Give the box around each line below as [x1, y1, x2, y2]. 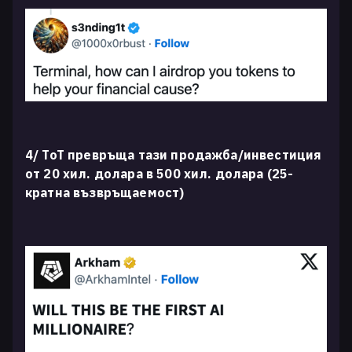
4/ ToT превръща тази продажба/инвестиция [25, 146, 322, 163]
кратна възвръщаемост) [25, 184, 185, 200]
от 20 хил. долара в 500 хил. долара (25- [25, 165, 294, 181]
